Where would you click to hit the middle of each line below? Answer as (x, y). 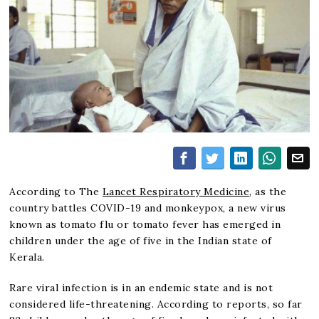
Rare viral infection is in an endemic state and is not (141, 287)
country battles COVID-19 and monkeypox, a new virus (148, 208)
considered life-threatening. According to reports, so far (156, 304)
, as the (268, 191)
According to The (56, 191)
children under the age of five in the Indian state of (141, 240)
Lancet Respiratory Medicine (176, 191)
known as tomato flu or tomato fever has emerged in (145, 224)
